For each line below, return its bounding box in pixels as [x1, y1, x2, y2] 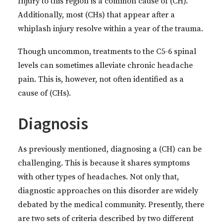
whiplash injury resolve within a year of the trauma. [18, 24, 203, 34]
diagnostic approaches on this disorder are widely [18, 186, 198, 196]
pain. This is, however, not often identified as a [18, 74, 184, 84]
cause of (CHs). [18, 88, 71, 98]
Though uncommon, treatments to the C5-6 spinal [18, 47, 196, 56]
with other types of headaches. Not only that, [18, 172, 179, 182]
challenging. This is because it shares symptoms [18, 158, 190, 168]
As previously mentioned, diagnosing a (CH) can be [18, 144, 202, 154]
